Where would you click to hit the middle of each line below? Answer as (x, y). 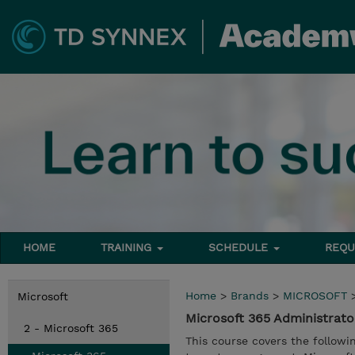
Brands (250, 296)
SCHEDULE (240, 247)
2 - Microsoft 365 (71, 328)
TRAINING (128, 247)
